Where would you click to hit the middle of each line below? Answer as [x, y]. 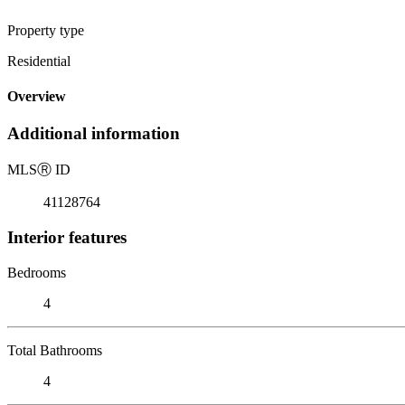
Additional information [94, 134]
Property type [46, 30]
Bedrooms [37, 272]
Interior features [67, 237]
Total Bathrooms [55, 350]
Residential [39, 61]
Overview [37, 97]
